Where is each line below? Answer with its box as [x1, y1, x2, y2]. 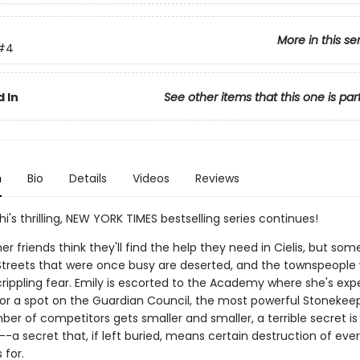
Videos [132, 170, 170, 186]
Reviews [194, 170, 239, 186]
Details [68, 170, 107, 186]
